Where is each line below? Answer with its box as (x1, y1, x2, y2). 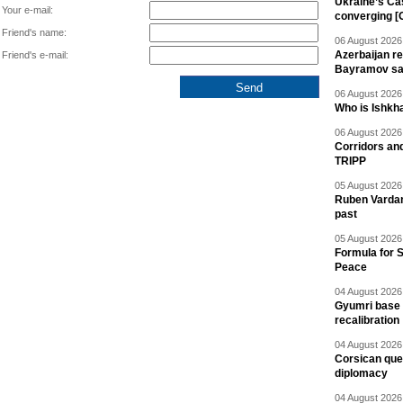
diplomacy (335, 367, 388, 380)
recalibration (335, 314, 399, 327)
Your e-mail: (2, 4, 53, 15)
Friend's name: (2, 27, 67, 38)
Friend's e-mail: (2, 49, 68, 60)
